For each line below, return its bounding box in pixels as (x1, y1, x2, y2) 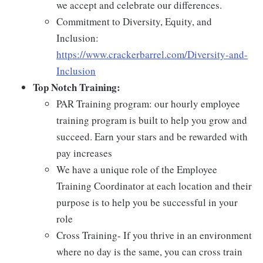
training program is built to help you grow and (56, 113, 247, 127)
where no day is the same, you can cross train (56, 245, 242, 258)
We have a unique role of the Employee (56, 163, 217, 176)
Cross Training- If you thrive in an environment (56, 228, 252, 242)
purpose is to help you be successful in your (56, 195, 238, 209)
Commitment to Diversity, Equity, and (56, 15, 212, 28)
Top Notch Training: (33, 80, 120, 95)
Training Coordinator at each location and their (56, 179, 252, 193)
